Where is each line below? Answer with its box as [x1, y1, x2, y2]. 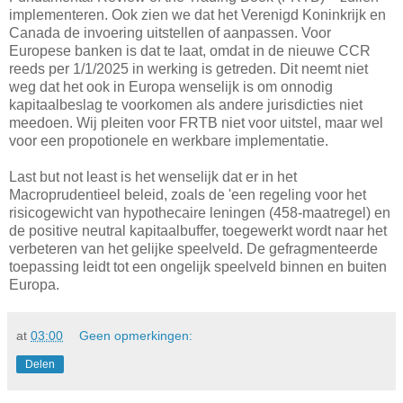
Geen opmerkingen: [79, 327, 193, 343]
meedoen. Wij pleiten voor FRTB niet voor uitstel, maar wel [9, 114, 383, 130]
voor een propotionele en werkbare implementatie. [9, 132, 328, 148]
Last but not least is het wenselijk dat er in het [9, 168, 297, 184]
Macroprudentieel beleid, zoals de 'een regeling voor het [9, 186, 366, 202]
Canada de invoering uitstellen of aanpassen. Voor [9, 24, 331, 40]
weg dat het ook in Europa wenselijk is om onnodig [9, 78, 333, 94]
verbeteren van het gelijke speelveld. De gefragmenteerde [9, 240, 378, 256]
